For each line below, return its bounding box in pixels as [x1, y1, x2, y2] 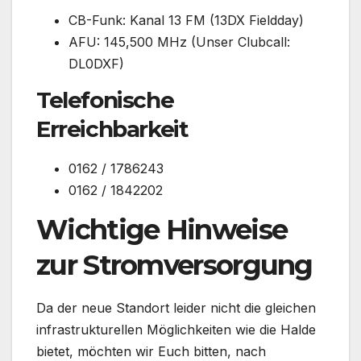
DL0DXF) [68, 56, 124, 73]
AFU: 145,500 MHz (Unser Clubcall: [68, 34, 290, 51]
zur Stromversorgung [36, 247, 313, 282]
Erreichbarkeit [36, 115, 189, 143]
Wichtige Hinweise [36, 212, 288, 247]
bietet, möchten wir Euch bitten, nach [36, 342, 266, 359]
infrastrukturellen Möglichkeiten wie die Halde [36, 321, 316, 338]
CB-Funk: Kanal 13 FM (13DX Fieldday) [68, 12, 304, 29]
